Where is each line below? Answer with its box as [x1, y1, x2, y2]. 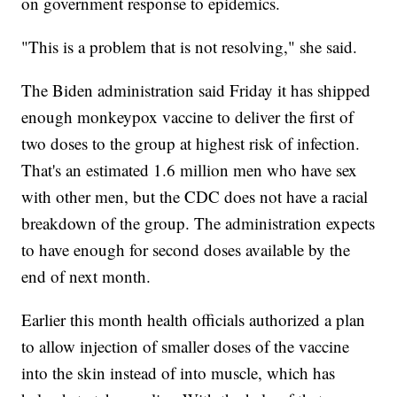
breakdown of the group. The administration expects [21, 212, 376, 235]
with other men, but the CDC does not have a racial [21, 185, 369, 208]
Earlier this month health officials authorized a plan [21, 308, 366, 331]
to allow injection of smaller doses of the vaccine [21, 335, 350, 358]
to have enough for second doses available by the [21, 238, 351, 261]
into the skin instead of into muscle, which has [21, 362, 336, 385]
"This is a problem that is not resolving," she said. [21, 35, 358, 58]
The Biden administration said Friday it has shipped [21, 79, 371, 102]
